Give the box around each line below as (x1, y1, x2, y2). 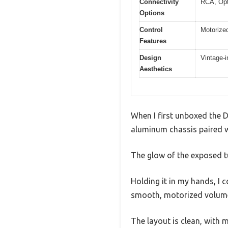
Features (139, 37, 166, 45)
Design (139, 54, 161, 62)
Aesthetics (139, 65, 172, 73)
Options (139, 9, 164, 17)
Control (139, 26, 163, 34)
